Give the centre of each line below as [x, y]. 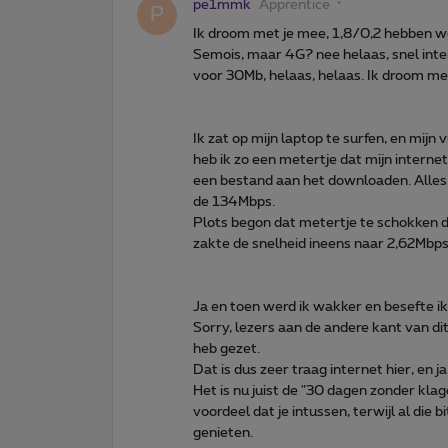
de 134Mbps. [234, 201]
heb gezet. [226, 348]
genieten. [223, 432]
